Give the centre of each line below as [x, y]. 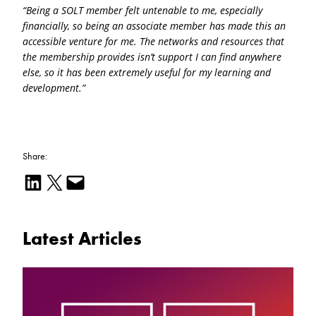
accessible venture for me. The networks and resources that [153, 42]
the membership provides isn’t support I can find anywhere [152, 57]
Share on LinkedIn [27, 181]
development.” [54, 88]
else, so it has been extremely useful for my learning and [147, 73]
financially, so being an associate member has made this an [154, 26]
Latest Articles [82, 238]
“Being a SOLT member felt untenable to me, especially [142, 11]
